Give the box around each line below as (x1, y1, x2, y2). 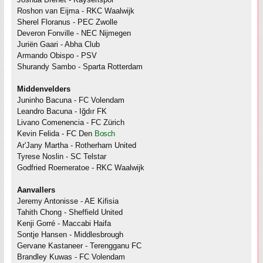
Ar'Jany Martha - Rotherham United (17, 141, 136, 150)
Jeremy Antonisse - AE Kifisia (17, 197, 119, 206)
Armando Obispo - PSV (17, 51, 97, 60)
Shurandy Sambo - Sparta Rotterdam (17, 62, 143, 72)
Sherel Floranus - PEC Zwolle (17, 18, 117, 27)
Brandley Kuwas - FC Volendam (17, 252, 125, 262)
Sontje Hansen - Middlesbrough (17, 230, 123, 240)
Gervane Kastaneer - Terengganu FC (17, 241, 141, 251)
